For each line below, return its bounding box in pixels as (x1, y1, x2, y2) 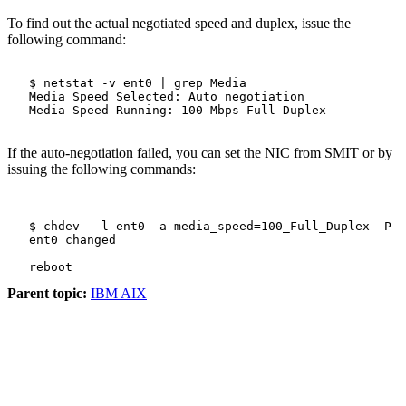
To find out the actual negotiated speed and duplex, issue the (7, 14, 351, 31)
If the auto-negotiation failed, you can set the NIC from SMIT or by (7, 144, 392, 160)
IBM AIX (91, 285, 147, 301)
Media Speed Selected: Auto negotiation (7, 89, 304, 103)
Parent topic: (7, 285, 87, 301)
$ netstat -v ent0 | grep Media (7, 75, 246, 90)
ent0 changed (7, 232, 116, 246)
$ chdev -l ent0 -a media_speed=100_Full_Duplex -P (7, 218, 391, 233)
